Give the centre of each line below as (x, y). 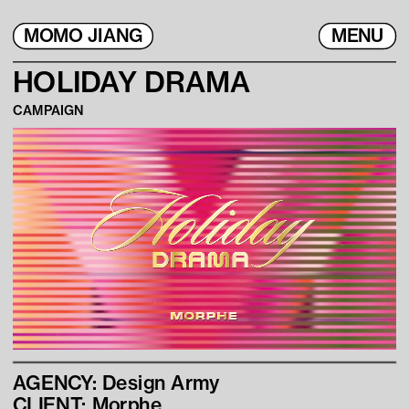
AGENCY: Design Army (116, 383)
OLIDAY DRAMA (142, 82)
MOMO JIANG (83, 36)
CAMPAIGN (48, 111)
